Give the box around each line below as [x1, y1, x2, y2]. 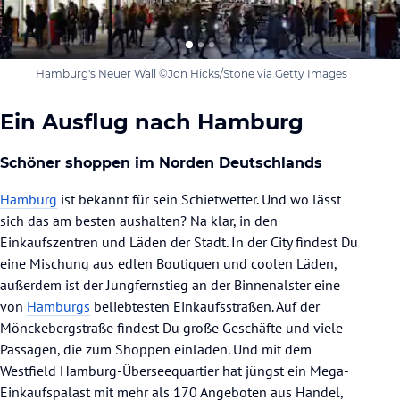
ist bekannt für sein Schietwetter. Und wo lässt [57, 189, 341, 208]
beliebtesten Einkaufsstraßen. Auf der [90, 296, 320, 315]
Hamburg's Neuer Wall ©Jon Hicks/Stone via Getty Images [36, 66, 347, 80]
